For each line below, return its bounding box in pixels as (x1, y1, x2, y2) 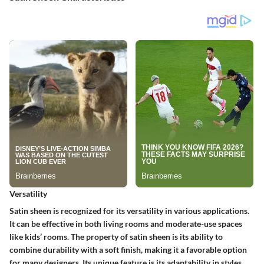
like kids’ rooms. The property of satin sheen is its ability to (9, 231, 223, 242)
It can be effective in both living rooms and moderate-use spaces (9, 218, 242, 229)
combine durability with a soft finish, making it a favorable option (9, 244, 247, 255)
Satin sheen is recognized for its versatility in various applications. (9, 205, 249, 216)
